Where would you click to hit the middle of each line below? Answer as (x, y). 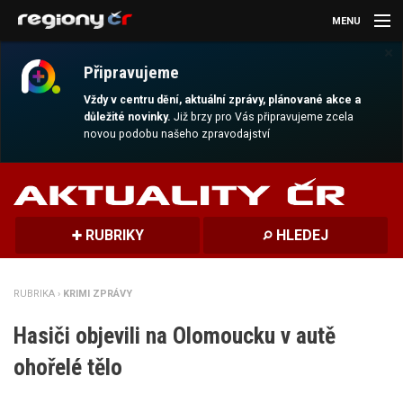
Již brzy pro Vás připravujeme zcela (264, 117)
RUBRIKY (112, 236)
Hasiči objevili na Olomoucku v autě (175, 335)
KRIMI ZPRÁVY (98, 294)
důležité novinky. (129, 117)
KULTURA (31, 99)
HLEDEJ (300, 236)
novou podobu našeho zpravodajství (177, 134)
